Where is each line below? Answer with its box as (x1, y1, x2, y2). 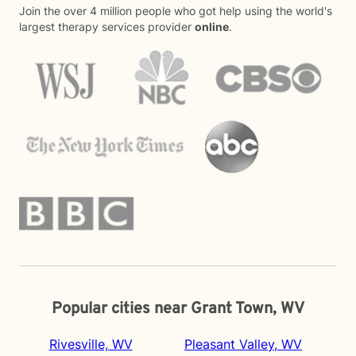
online (195, 20, 229, 33)
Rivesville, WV (48, 336, 133, 352)
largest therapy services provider (19, 20, 195, 33)
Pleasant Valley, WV (184, 336, 302, 352)
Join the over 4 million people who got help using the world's (19, 4, 332, 17)
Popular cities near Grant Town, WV (52, 299, 304, 319)
